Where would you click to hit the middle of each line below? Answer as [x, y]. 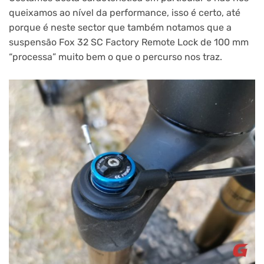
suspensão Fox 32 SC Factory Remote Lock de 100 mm [129, 42]
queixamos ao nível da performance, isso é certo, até [125, 12]
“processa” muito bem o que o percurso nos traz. [115, 57]
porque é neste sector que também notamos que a [120, 27]
